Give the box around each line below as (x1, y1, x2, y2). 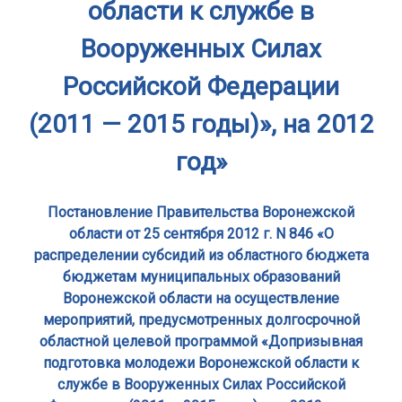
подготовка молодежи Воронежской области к (43, 354, 359, 372)
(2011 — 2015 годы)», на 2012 (28, 109, 374, 139)
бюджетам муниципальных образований (62, 268, 340, 286)
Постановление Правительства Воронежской (48, 204, 354, 222)
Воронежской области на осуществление (63, 290, 339, 308)
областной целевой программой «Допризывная (39, 333, 363, 351)
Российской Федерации (63, 72, 339, 101)
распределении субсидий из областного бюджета (33, 247, 369, 265)
